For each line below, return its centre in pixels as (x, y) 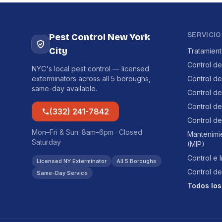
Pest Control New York (100, 37)
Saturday (46, 142)
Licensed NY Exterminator (72, 161)
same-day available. (64, 88)
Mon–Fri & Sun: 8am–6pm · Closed (87, 132)
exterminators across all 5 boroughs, (91, 79)
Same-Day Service (62, 173)
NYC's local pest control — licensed (90, 69)
